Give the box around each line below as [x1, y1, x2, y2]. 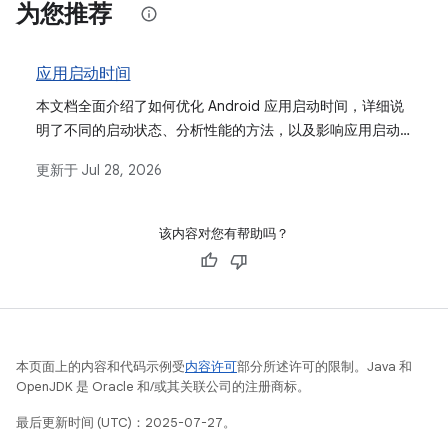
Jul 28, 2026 [82, 161, 162, 179]
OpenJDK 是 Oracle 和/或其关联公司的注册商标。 [16, 378, 310, 395]
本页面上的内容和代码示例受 [16, 358, 185, 375]
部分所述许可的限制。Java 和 [237, 358, 412, 375]
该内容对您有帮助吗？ [159, 225, 289, 242]
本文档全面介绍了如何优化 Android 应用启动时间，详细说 [36, 97, 404, 115]
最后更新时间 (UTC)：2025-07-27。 [16, 414, 236, 431]
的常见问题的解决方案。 [36, 145, 190, 163]
